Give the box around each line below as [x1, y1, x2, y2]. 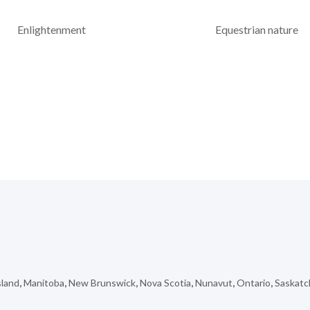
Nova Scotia [140, 277, 191, 289]
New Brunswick [69, 277, 136, 289]
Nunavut [195, 277, 232, 289]
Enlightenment [17, 23, 86, 37]
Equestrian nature [215, 23, 298, 37]
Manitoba [24, 277, 64, 289]
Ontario [237, 277, 271, 289]
